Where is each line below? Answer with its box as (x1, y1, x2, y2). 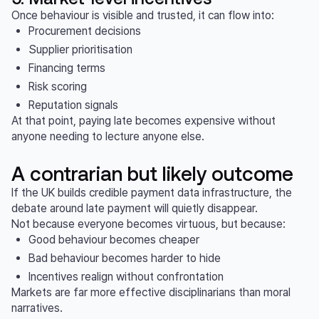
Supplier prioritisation (28, 43, 132, 56)
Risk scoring (28, 80, 87, 93)
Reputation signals (28, 98, 118, 112)
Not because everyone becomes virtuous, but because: (11, 217, 286, 231)
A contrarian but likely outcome (11, 161, 293, 185)
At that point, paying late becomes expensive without (11, 114, 276, 127)
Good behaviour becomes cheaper (28, 233, 199, 246)
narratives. (11, 301, 63, 315)
